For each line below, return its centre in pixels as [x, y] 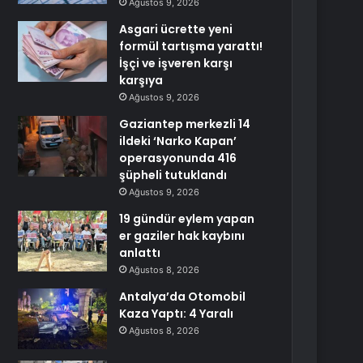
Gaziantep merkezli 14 [185, 124]
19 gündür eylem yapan [187, 219]
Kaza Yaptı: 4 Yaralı [177, 314]
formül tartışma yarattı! [191, 46]
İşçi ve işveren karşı [176, 63]
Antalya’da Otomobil [183, 297]
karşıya [141, 80]
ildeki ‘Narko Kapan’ [178, 141]
